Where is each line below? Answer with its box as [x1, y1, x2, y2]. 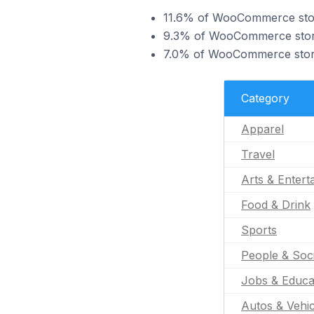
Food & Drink [241, 198, 310, 212]
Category [241, 91, 289, 105]
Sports [241, 223, 277, 237]
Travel [241, 147, 275, 161]
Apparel [241, 122, 284, 136]
